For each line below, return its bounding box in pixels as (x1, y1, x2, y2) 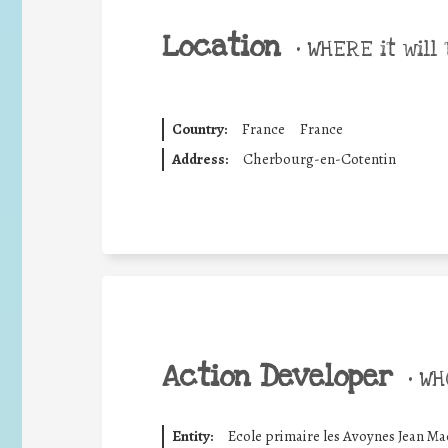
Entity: (171, 425, 213, 446)
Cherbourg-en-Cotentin (242, 149, 396, 169)
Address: (171, 149, 228, 169)
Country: (171, 118, 227, 139)
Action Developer (162, 357, 393, 396)
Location (162, 28, 281, 66)
